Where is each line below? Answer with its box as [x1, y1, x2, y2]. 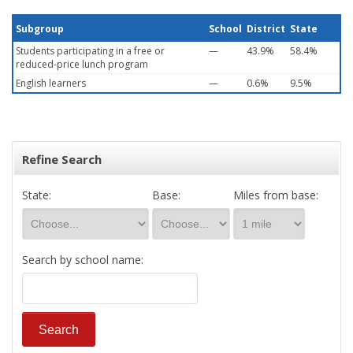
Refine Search [22, 151, 102, 167]
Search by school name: [22, 252, 143, 267]
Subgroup [16, 22, 64, 35]
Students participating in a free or [16, 44, 165, 58]
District [247, 22, 285, 35]
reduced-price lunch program [16, 58, 148, 71]
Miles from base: [233, 188, 318, 203]
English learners [16, 76, 86, 90]
